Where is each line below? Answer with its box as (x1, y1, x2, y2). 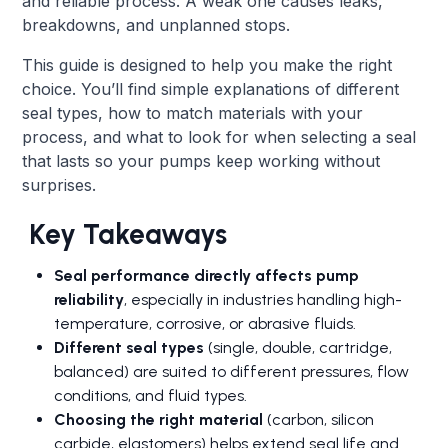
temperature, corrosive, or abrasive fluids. (54, 313, 357, 333)
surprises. (22, 174, 97, 195)
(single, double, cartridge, (204, 337, 393, 357)
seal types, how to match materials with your (22, 102, 364, 123)
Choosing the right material (54, 409, 264, 429)
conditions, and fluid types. (54, 385, 248, 405)
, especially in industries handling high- (124, 289, 403, 309)
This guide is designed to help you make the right (22, 54, 393, 75)
